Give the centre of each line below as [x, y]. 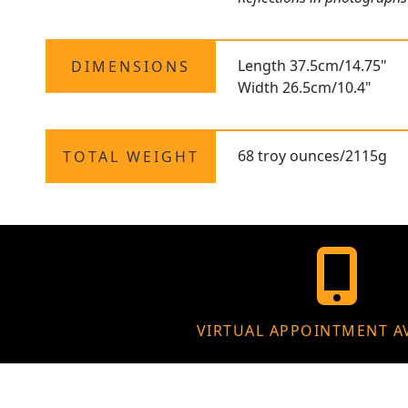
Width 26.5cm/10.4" [305, 88]
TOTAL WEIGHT [131, 157]
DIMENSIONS [131, 67]
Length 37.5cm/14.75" [313, 66]
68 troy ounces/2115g [313, 156]
